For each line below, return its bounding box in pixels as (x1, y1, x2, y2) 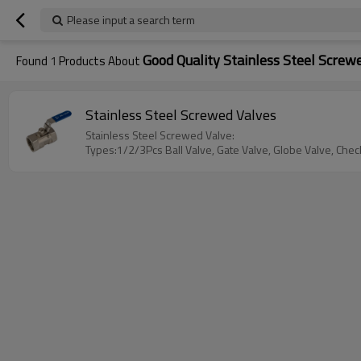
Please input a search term (67, 11, 195, 28)
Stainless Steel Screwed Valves (85, 103, 276, 126)
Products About (56, 52, 143, 70)
